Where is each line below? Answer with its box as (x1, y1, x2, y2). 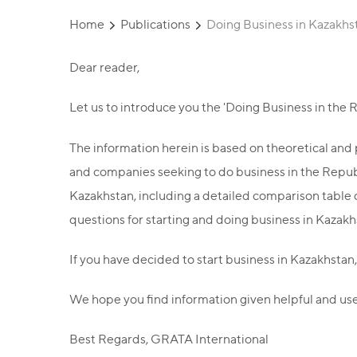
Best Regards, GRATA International (69, 331, 269, 347)
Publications (120, 17, 190, 32)
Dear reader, (69, 60, 139, 75)
